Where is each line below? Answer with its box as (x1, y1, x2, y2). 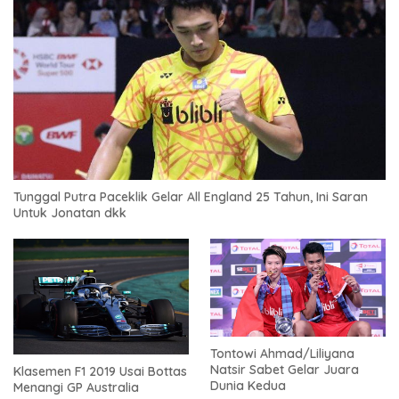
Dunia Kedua (210, 378, 286, 395)
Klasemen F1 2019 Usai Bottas (13, 363, 187, 380)
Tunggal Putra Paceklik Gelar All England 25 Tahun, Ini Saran (13, 188, 368, 205)
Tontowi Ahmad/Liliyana (210, 346, 354, 362)
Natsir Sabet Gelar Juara (210, 362, 359, 379)
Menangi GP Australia (13, 379, 139, 396)
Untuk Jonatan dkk (13, 204, 126, 221)
